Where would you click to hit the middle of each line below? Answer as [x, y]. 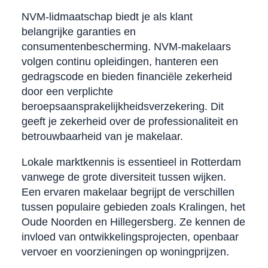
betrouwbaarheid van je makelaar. [102, 136]
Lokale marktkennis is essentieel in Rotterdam [131, 162]
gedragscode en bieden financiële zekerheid [127, 76]
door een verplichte [67, 91]
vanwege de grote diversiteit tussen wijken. [124, 177]
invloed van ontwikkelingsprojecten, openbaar [130, 237]
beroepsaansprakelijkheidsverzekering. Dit [122, 106]
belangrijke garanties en [78, 31]
